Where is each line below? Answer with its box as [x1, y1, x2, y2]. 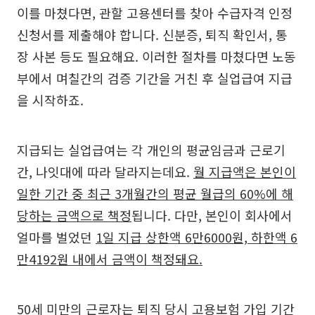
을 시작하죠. [17, 90, 84, 109]
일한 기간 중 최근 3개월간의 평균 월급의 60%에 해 [17, 184, 293, 202]
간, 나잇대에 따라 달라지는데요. [17, 162, 193, 181]
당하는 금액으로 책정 [17, 205, 131, 224]
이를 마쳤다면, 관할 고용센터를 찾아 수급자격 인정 [17, 3, 292, 22]
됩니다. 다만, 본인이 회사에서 [131, 205, 292, 224]
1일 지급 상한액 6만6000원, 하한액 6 [96, 227, 297, 246]
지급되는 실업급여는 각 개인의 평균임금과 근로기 [17, 140, 285, 159]
